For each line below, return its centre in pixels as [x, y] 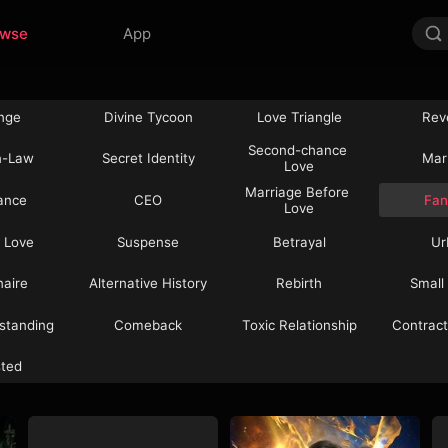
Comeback [148, 324]
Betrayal [299, 241]
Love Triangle [299, 116]
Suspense [148, 241]
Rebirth [299, 283]
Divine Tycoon [148, 116]
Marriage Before [299, 191]
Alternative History [148, 283]
